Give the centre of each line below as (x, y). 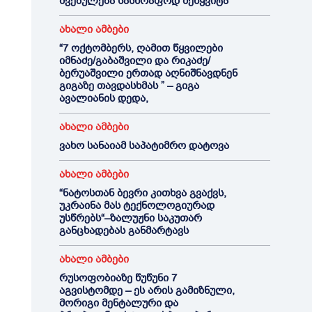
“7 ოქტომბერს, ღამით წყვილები (141, 48)
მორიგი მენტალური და (118, 303)
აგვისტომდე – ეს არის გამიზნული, (147, 290)
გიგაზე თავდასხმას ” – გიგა (129, 86)
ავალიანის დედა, (103, 98)
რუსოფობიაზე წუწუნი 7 (118, 278)
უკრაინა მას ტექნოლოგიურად (136, 205)
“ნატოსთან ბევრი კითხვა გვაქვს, (142, 193)
